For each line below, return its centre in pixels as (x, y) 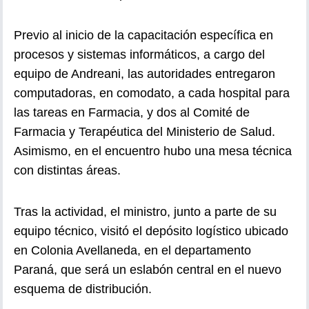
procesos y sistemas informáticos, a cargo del (139, 54)
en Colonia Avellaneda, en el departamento (132, 250)
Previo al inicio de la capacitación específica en (143, 35)
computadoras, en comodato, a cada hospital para (152, 93)
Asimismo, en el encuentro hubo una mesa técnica (153, 151)
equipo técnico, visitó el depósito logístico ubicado (151, 231)
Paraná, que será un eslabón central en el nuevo (148, 269)
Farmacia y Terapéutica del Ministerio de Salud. (144, 131)
